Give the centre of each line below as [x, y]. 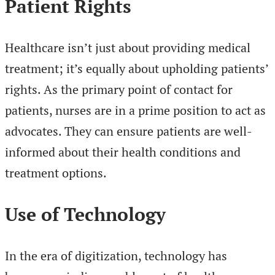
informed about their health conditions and [123, 152]
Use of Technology [85, 215]
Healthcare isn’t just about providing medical [128, 48]
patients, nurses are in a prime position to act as [135, 110]
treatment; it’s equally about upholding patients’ [137, 69]
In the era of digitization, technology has [116, 256]
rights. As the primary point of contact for [119, 90]
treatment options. [56, 173]
